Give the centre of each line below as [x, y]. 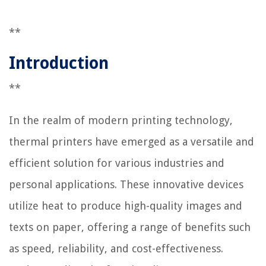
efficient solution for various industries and [117, 163]
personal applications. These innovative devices [126, 184]
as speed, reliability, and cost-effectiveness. [116, 248]
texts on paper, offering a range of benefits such [130, 227]
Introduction [59, 63]
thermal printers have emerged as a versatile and [132, 141]
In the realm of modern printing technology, [121, 120]
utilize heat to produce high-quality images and [126, 205]
